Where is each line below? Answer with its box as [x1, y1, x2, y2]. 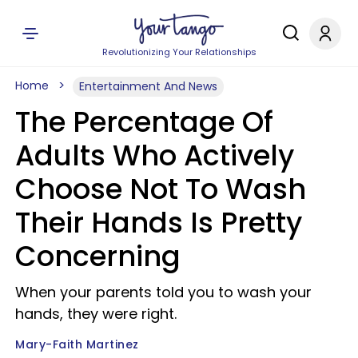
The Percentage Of [15, 102, 273, 141]
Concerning [15, 237, 181, 276]
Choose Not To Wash [15, 169, 306, 209]
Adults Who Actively [15, 136, 294, 175]
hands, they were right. [15, 304, 177, 324]
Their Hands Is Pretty [15, 203, 302, 242]
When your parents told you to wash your [15, 282, 312, 302]
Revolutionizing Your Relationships [101, 46, 257, 58]
